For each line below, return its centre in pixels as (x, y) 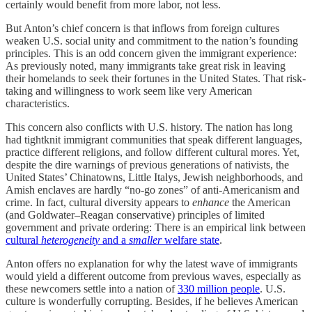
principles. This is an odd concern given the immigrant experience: (151, 54)
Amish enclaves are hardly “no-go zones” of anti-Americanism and (153, 190)
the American (261, 203)
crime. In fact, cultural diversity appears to (99, 203)
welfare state (190, 240)
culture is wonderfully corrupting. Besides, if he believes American (152, 302)
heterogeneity (70, 240)
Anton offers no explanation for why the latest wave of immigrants (151, 264)
